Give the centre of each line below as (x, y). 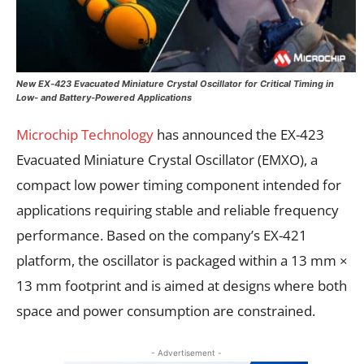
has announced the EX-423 (239, 134)
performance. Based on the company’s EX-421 (162, 235)
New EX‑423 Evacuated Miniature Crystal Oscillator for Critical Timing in (175, 83)
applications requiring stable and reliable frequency (178, 210)
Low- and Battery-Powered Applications (104, 97)
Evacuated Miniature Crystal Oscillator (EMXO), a (167, 159)
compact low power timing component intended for (179, 184)
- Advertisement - (186, 352)
